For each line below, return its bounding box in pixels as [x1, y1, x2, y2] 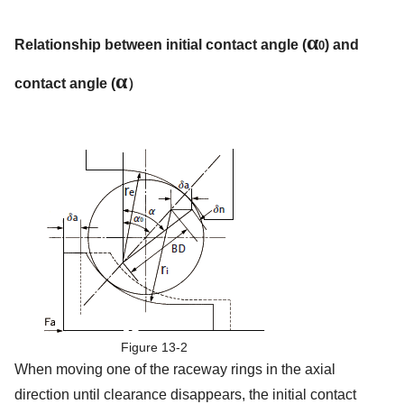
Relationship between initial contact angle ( [14, 37, 307, 52]
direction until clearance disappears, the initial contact [14, 387, 356, 402]
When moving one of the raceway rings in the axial [14, 362, 335, 377]
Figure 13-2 [121, 340, 188, 354]
